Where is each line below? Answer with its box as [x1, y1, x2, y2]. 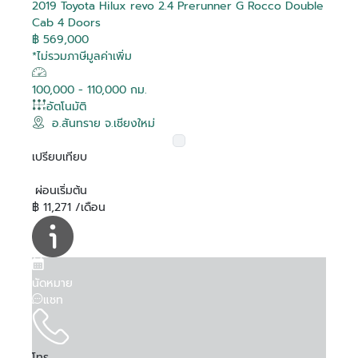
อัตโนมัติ [46, 97, 86, 115]
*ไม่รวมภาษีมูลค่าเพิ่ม [32, 47, 132, 65]
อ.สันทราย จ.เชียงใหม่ [51, 114, 155, 132]
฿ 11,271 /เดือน [32, 198, 105, 216]
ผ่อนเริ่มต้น [35, 181, 87, 199]
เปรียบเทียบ [32, 148, 87, 165]
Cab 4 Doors [32, 14, 101, 31]
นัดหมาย [32, 274, 73, 292]
